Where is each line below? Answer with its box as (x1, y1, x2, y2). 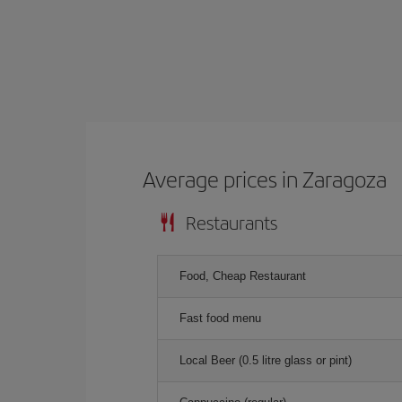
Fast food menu (179, 311, 261, 325)
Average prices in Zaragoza (143, 163, 388, 194)
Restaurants (186, 209, 277, 235)
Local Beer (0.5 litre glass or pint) (179, 354, 352, 367)
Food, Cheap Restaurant (179, 269, 306, 283)
